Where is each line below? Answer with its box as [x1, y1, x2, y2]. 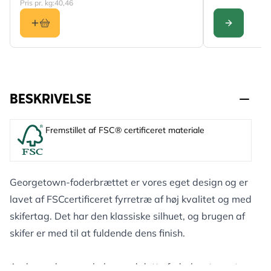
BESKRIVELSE [10, 88, 91, 112]
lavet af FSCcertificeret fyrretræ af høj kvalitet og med [10, 193, 252, 205]
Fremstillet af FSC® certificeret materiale [45, 125, 204, 135]
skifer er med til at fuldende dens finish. [10, 227, 185, 239]
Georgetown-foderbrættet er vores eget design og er [10, 176, 248, 188]
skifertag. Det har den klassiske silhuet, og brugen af [10, 210, 245, 222]
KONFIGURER [227, 25, 269, 38]
